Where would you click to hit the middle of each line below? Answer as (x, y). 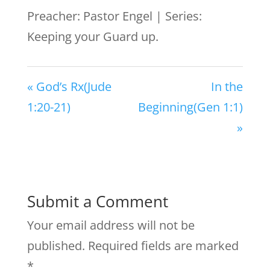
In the (227, 86)
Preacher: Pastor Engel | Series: (114, 16)
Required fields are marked (163, 246)
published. (56, 246)
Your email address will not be (111, 225)
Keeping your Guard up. (93, 36)
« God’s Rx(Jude (69, 86)
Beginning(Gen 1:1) (191, 107)
